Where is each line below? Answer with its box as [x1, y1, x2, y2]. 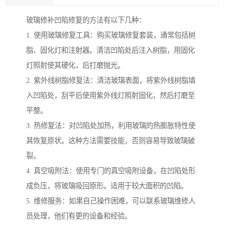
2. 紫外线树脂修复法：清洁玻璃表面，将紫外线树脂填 [26, 76, 195, 85]
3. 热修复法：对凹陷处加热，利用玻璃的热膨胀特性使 [26, 122, 195, 130]
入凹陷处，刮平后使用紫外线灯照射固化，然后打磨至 [26, 91, 195, 100]
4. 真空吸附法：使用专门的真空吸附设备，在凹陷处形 [26, 167, 195, 175]
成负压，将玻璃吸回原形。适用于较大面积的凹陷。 [26, 182, 188, 190]
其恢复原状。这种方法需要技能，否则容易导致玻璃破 [26, 137, 195, 145]
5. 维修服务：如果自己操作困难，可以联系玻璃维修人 [26, 197, 195, 205]
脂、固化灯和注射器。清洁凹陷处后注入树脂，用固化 [26, 46, 195, 55]
